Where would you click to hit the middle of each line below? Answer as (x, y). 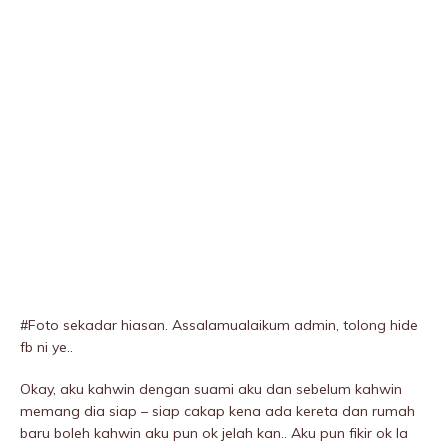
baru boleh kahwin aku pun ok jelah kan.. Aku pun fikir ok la (214, 433)
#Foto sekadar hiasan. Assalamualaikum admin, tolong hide (219, 325)
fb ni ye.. (46, 347)
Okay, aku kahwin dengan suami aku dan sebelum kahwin (211, 389)
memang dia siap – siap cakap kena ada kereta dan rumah (217, 411)
